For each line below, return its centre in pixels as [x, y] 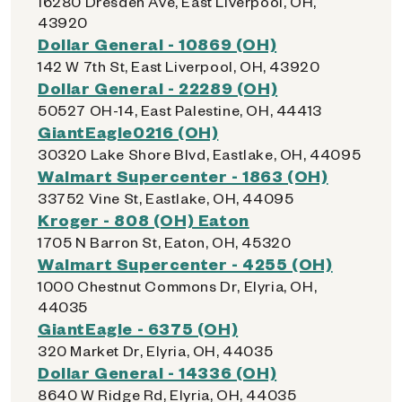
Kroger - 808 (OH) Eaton [144, 219]
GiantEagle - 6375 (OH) [138, 328]
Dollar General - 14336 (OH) [157, 372]
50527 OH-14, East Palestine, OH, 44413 [180, 110]
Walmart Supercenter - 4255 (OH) [185, 263]
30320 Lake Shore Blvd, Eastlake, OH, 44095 [200, 154]
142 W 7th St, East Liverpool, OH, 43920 [179, 66]
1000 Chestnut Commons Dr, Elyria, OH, [178, 286]
